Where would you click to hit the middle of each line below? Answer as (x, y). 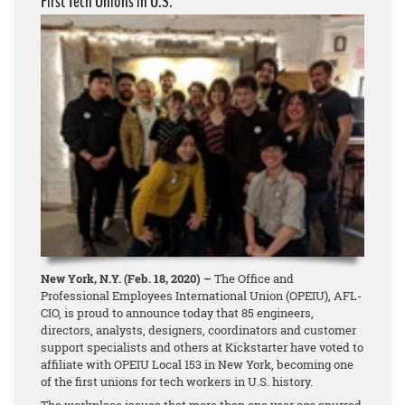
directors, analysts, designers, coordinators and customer (198, 330)
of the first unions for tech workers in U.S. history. (177, 381)
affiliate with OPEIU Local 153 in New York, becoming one (197, 364)
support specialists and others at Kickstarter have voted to (202, 347)
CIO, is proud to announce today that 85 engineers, (177, 312)
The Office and (253, 278)
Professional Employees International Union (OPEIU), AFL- (201, 295)
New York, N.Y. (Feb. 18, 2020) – (126, 278)
